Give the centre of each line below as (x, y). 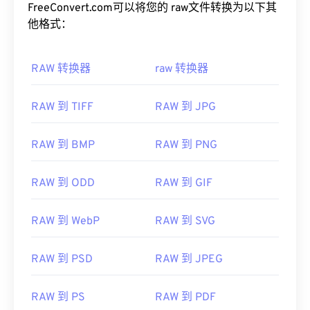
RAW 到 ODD (63, 184)
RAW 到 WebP (65, 222)
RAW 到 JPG (185, 108)
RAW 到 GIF (184, 184)
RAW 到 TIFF (62, 108)
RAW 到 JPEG (189, 260)
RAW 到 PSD (62, 260)
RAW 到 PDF (185, 298)
